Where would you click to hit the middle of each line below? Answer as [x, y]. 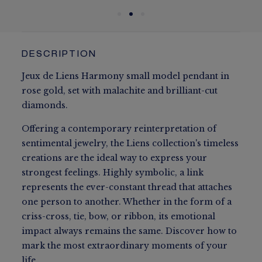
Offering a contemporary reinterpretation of [119, 129]
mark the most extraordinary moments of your [125, 246]
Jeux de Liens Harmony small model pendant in [126, 76]
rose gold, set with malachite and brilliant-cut [120, 91]
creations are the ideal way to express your [115, 158]
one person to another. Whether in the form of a [127, 202]
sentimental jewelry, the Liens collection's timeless [130, 143]
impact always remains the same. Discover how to [130, 231]
